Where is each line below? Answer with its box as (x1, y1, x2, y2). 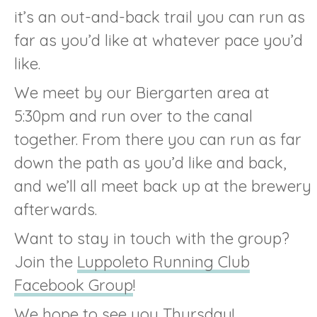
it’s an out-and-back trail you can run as (14, 6, 305, 27)
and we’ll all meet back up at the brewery (14, 175, 311, 196)
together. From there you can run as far (14, 129, 301, 149)
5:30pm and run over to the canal (14, 105, 253, 126)
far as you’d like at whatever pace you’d (14, 30, 303, 50)
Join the (14, 251, 77, 272)
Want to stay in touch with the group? (14, 228, 289, 248)
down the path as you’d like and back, (14, 152, 287, 173)
